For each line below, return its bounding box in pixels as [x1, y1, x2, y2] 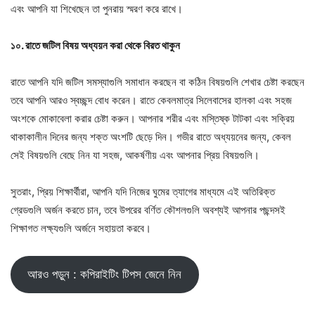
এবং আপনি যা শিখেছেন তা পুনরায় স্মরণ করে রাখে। [11, 2, 183, 15]
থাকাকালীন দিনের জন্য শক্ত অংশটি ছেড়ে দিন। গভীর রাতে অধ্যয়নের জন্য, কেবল [11, 130, 291, 143]
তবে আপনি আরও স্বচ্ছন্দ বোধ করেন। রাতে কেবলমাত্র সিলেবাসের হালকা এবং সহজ [11, 94, 292, 107]
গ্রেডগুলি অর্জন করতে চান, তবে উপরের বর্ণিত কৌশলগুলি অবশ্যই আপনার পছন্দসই [11, 203, 285, 217]
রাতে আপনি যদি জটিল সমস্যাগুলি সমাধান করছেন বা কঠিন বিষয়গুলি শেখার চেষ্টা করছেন [11, 75, 304, 89]
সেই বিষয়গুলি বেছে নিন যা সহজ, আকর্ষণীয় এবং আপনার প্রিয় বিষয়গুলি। [11, 148, 259, 162]
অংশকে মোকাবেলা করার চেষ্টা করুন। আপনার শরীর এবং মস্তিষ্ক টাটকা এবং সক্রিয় [11, 112, 295, 125]
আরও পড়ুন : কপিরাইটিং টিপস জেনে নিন [27, 267, 182, 282]
